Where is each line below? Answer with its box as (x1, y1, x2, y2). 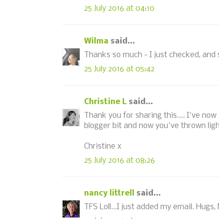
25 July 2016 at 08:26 (84, 156, 155, 165)
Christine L (84, 97, 127, 106)
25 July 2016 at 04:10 (84, 4, 154, 13)
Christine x (84, 142, 121, 151)
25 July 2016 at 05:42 (84, 65, 154, 73)
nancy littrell (84, 189, 134, 197)
